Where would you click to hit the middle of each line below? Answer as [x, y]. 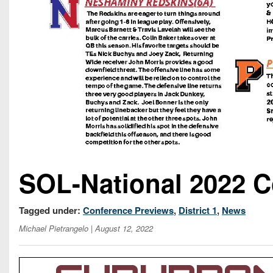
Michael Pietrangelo [54, 228]
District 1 [198, 210]
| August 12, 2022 [121, 228]
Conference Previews [128, 210]
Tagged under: [51, 210]
